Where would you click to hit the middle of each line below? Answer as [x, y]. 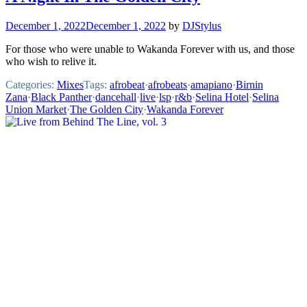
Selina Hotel [222, 97]
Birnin [249, 84]
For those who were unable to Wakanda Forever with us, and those [150, 49]
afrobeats [168, 84]
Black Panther [61, 97]
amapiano [211, 84]
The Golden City [107, 109]
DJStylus [202, 25]
